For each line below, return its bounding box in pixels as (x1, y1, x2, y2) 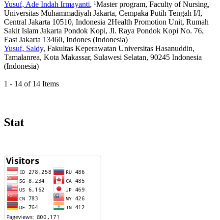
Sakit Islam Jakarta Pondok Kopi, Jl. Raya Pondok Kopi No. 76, (4, 27, 204, 35)
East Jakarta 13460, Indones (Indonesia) (4, 35, 128, 44)
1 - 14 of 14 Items (4, 80, 67, 88)
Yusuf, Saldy (4, 44, 43, 53)
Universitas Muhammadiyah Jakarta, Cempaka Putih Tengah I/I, (4, 9, 202, 18)
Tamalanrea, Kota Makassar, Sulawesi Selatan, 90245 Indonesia (4, 53, 202, 62)
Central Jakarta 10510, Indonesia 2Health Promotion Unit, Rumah (4, 18, 209, 27)
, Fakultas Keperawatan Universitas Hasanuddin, (43, 44, 194, 53)
